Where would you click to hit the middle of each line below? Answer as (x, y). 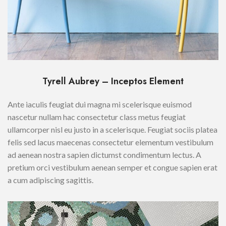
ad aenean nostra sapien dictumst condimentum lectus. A (104, 155)
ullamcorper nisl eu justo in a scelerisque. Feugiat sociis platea (112, 130)
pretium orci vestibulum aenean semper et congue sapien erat (112, 167)
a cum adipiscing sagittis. (50, 180)
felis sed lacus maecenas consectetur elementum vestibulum (110, 142)
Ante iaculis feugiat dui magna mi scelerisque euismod (100, 104)
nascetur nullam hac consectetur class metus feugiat (97, 117)
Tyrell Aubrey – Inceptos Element (113, 81)
